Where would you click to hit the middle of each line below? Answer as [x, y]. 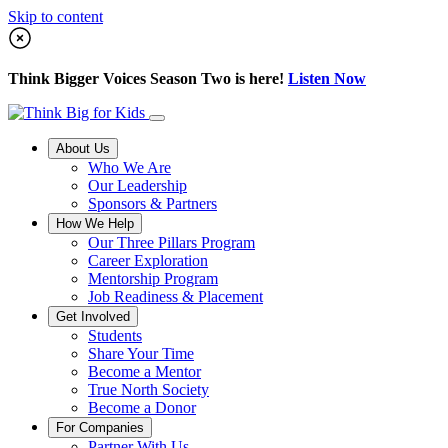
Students [115, 335]
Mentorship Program [153, 278]
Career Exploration [148, 260]
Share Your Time [141, 353]
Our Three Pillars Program [171, 242]
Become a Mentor [144, 371]
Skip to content [55, 16]
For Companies [100, 427]
